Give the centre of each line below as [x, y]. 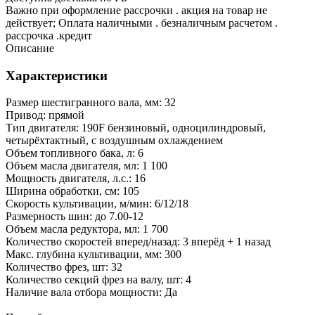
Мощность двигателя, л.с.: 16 [76, 179]
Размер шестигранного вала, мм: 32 [91, 103]
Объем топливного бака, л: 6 [75, 153]
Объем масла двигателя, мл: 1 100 [86, 166]
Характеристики [57, 75]
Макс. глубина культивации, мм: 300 [94, 255]
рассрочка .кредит [49, 35]
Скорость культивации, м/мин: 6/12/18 [97, 204]
